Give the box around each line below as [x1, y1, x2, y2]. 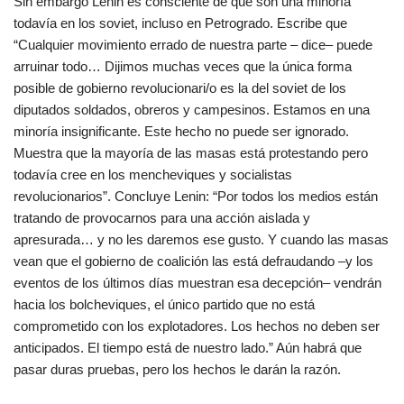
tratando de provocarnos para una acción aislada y [14, 210, 310, 225]
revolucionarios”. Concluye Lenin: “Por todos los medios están [14, 188, 378, 204]
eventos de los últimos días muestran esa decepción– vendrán [14, 275, 381, 290]
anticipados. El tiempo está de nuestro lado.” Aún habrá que [14, 340, 362, 355]
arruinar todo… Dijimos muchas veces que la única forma [14, 59, 352, 74]
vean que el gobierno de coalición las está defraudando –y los [14, 253, 373, 269]
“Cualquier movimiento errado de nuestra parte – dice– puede [14, 37, 372, 52]
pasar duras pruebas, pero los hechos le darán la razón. [14, 362, 341, 377]
